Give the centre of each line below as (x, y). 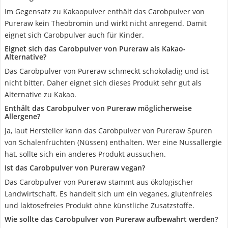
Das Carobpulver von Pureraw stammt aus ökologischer (99, 182)
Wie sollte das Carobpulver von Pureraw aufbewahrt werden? (111, 219)
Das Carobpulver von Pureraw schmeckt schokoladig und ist (107, 71)
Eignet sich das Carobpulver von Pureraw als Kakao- (95, 49)
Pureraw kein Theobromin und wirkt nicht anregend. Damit (106, 23)
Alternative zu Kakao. (40, 94)
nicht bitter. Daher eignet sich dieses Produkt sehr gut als (103, 83)
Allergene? (22, 116)
